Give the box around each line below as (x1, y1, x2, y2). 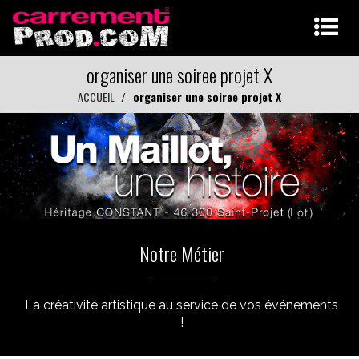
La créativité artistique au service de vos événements (25, 297, 338, 313)
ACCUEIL (78, 88, 115, 105)
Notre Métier (139, 239, 224, 268)
